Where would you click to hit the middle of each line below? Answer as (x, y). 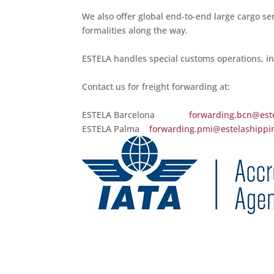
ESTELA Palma (116, 128)
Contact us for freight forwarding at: (156, 86)
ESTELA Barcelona (136, 114)
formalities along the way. (135, 30)
